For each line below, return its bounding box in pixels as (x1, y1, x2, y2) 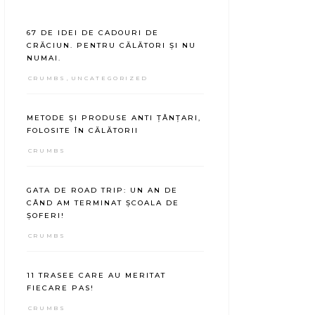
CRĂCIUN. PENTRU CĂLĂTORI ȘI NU (26, 40, 196, 50)
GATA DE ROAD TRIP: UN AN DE (26, 185, 178, 195)
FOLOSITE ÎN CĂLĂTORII (26, 125, 139, 135)
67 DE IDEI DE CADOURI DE (26, 27, 159, 37)
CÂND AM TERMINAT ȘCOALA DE (26, 198, 179, 207)
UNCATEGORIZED (70, 74, 148, 82)
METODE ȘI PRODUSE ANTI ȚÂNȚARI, (26, 112, 201, 122)
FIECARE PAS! (26, 283, 94, 292)
